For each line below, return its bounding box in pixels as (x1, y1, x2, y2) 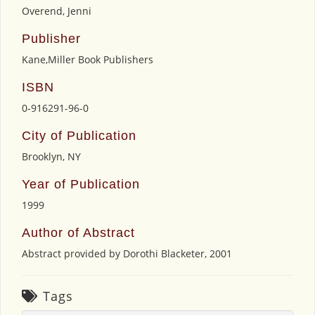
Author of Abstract (22, 225, 135, 240)
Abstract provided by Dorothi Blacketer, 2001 (22, 246, 232, 260)
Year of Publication (22, 176, 140, 191)
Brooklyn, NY (22, 149, 81, 163)
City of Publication (22, 128, 136, 143)
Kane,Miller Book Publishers (22, 52, 153, 66)
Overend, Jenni (22, 4, 91, 18)
